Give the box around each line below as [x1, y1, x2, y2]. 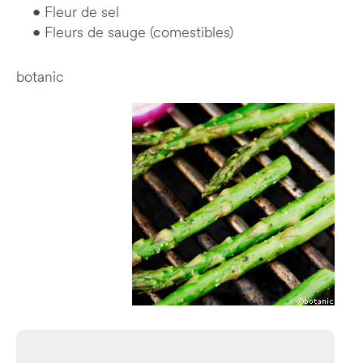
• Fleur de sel [32, 6, 119, 21]
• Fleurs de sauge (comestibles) [32, 26, 233, 41]
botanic [16, 70, 64, 86]
